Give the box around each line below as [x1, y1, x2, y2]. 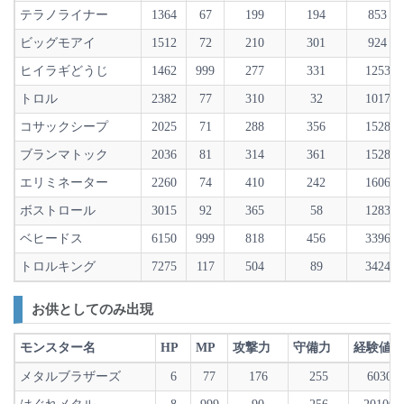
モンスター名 [20, 341, 96, 354]
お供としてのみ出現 [32, 302, 153, 317]
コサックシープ [20, 120, 108, 133]
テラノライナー [20, 8, 108, 22]
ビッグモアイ [20, 36, 96, 50]
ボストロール [20, 204, 96, 217]
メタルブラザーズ [20, 370, 121, 383]
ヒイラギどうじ [20, 64, 108, 78]
